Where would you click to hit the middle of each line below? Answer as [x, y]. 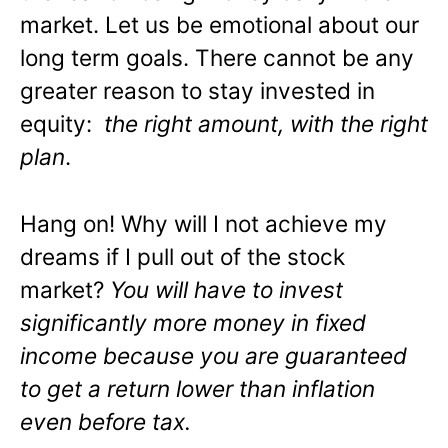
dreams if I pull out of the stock [182, 256]
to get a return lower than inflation [197, 388]
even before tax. [105, 421]
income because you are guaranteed [213, 355]
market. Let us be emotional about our [219, 24]
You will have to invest [226, 289]
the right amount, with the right [263, 123]
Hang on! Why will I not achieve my [203, 223]
